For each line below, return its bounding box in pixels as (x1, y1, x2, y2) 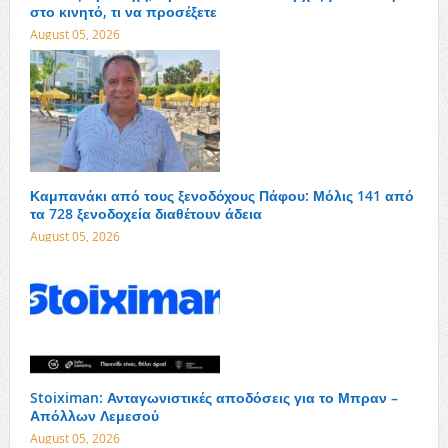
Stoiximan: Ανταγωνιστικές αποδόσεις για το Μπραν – (29, 388, 398, 407)
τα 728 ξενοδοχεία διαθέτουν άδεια (29, 204, 262, 223)
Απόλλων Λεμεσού (29, 406, 159, 425)
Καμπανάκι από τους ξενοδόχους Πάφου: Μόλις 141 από (29, 186, 414, 205)
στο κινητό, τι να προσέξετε (29, 2, 217, 21)
